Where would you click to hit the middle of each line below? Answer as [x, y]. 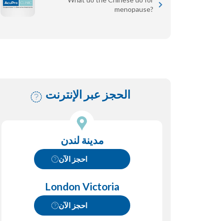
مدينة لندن [82, 140]
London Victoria [82, 186]
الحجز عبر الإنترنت [88, 94]
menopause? [134, 9]
